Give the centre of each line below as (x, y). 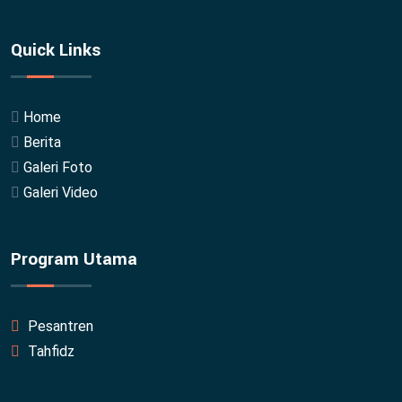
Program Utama (74, 259)
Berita (42, 142)
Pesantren (59, 326)
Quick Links (56, 50)
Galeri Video (61, 192)
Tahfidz (49, 351)
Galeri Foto (58, 167)
